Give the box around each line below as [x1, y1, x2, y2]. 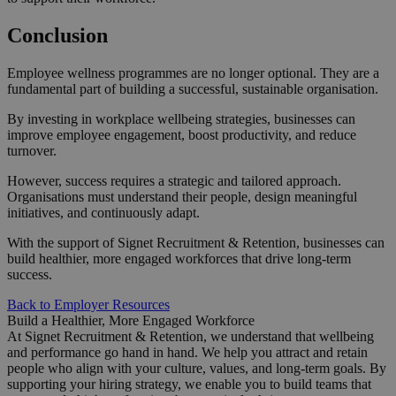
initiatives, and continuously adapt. [7, 205, 200, 221]
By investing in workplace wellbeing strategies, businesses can [7, 111, 355, 127]
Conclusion [7, 24, 108, 48]
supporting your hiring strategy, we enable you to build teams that [7, 377, 371, 392]
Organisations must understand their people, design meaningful [7, 189, 357, 205]
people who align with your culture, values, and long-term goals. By [7, 361, 386, 377]
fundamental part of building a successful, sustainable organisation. [7, 81, 378, 97]
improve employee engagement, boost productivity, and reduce [7, 127, 356, 143]
